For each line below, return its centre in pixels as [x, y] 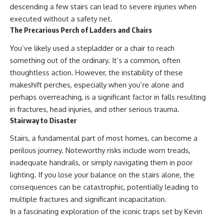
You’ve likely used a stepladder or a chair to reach [92, 48]
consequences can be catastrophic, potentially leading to [104, 187]
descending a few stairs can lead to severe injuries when [103, 7]
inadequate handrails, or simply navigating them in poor [101, 163]
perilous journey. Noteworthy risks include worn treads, [100, 151]
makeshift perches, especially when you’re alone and [97, 85]
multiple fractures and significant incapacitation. [88, 199]
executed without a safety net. [61, 19]
